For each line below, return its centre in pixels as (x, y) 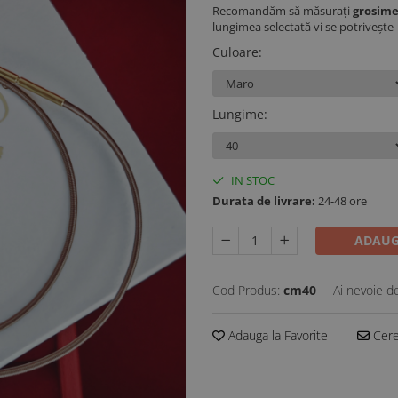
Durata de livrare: (264, 201)
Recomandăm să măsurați (283, 11)
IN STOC (251, 180)
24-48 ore (341, 201)
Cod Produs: (246, 290)
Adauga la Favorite (276, 335)
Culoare (235, 52)
